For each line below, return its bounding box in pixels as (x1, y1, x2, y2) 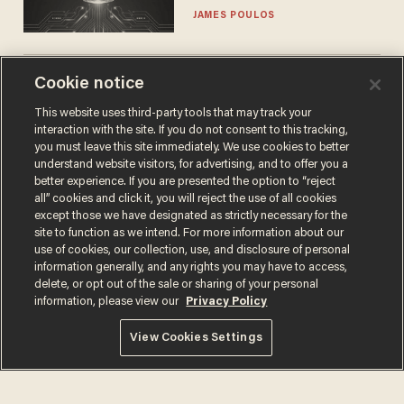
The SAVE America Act (192, 77, 355, 94)
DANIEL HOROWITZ (192, 140, 297, 151)
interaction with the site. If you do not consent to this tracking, (34, 124, 349, 136)
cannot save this (192, 96, 309, 113)
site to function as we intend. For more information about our (34, 227, 344, 239)
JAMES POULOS (192, 11, 276, 22)
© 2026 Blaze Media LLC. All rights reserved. (23, 364, 227, 374)
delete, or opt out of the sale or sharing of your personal (34, 279, 319, 290)
